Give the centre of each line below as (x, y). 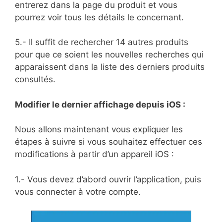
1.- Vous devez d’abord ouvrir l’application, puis (108, 179)
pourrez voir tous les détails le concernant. (99, 17)
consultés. (35, 80)
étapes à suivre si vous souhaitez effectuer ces (109, 142)
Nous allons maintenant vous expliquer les (99, 130)
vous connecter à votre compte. (78, 192)
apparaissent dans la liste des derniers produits (110, 67)
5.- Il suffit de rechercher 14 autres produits (102, 42)
